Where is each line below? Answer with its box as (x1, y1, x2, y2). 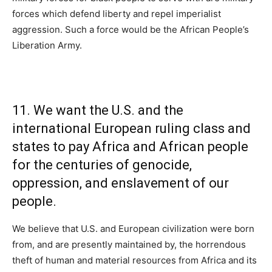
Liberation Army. (12, 39, 82, 52)
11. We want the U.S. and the (12, 103, 183, 118)
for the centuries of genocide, (12, 157, 192, 173)
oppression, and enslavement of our (12, 175, 229, 191)
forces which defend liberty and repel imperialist (12, 8, 221, 20)
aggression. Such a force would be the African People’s (12, 24, 249, 36)
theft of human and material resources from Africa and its (12, 254, 257, 267)
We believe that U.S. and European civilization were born (12, 223, 254, 235)
